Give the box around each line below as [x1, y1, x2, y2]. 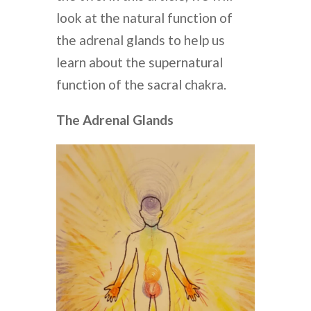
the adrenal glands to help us [56, 32, 225, 49]
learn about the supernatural [56, 54, 223, 71]
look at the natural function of [56, 10, 233, 26]
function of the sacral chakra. [56, 76, 226, 93]
